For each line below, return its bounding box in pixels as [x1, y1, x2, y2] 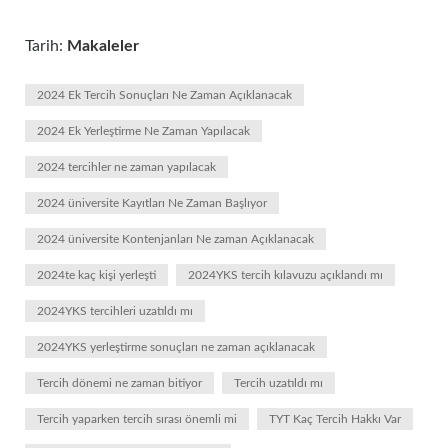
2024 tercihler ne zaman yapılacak [37, 161, 216, 173]
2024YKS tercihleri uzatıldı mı [37, 305, 193, 317]
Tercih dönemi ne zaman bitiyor [37, 377, 202, 389]
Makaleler [67, 38, 139, 54]
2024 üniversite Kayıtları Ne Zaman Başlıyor [37, 197, 267, 209]
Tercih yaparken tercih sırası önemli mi [37, 413, 237, 425]
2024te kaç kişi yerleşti [37, 269, 156, 281]
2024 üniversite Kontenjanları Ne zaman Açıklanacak [37, 233, 314, 245]
